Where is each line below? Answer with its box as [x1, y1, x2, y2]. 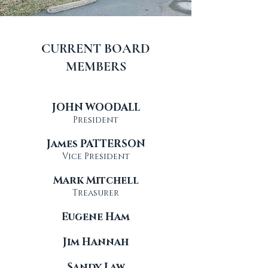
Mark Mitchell [53, 173, 139, 187]
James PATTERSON [46, 137, 145, 151]
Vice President [62, 151, 130, 162]
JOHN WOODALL [51, 100, 140, 114]
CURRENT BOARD [41, 41, 150, 56]
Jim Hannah [63, 235, 129, 249]
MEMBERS [65, 59, 126, 74]
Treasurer [72, 187, 119, 199]
